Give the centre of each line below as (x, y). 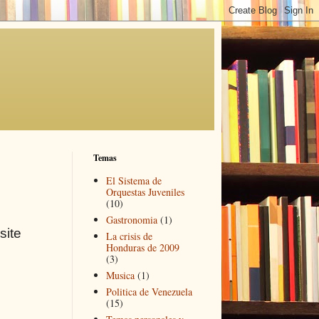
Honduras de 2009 (142, 247)
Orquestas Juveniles (145, 192)
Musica (120, 275)
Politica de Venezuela (149, 291)
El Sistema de (134, 180)
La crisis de (129, 236)
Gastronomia (131, 219)
